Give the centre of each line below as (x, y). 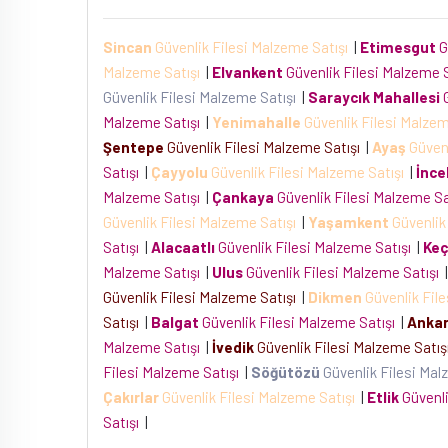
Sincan (127, 47)
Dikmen (335, 297)
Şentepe (133, 147)
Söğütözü (285, 372)
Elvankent (247, 72)
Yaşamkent (348, 222)
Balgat (175, 322)
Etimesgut (398, 47)
